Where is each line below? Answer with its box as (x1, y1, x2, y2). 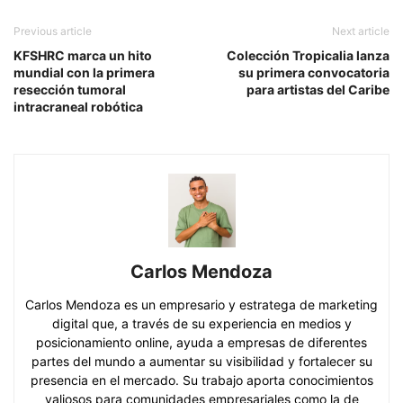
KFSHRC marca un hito (13, 47, 152, 63)
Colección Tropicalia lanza (227, 47, 390, 63)
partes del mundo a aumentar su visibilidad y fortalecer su (31, 353, 372, 369)
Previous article (13, 23, 92, 38)
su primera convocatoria (238, 64, 390, 80)
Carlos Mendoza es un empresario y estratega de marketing (25, 296, 378, 312)
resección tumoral (13, 81, 126, 97)
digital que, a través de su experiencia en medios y (51, 315, 352, 331)
